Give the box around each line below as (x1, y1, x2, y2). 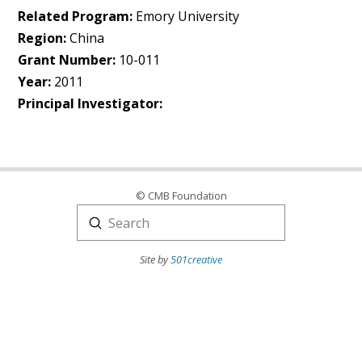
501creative (170, 251, 222, 267)
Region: (18, 29, 67, 47)
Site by (140, 251, 170, 267)
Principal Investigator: (18, 95, 163, 112)
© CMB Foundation (135, 188, 227, 203)
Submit (95, 213, 138, 231)
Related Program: (18, 7, 133, 25)
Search (76, 223, 118, 242)
